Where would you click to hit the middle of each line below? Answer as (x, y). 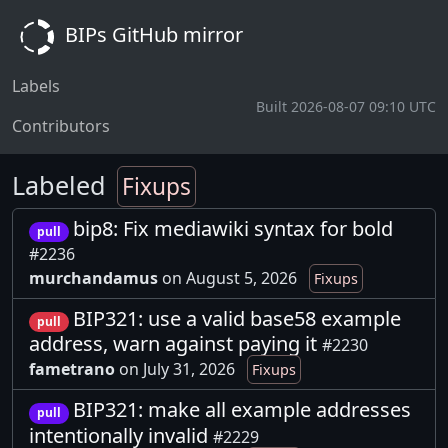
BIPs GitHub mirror (151, 35)
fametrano (72, 369)
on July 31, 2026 (179, 369)
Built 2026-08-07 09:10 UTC (346, 106)
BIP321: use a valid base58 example (236, 319)
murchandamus (93, 278)
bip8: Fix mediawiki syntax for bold (232, 228)
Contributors (61, 126)
